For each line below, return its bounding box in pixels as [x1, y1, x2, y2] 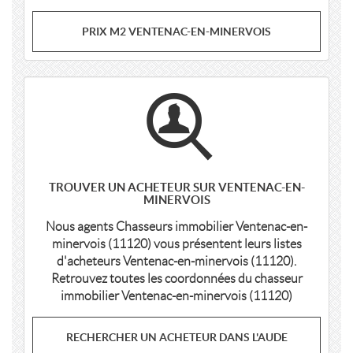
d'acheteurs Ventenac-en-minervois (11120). [57, 255, 296, 268]
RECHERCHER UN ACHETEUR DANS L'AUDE [65, 331, 288, 344]
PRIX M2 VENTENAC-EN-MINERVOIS [82, 25, 271, 38]
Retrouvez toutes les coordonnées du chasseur [50, 272, 303, 285]
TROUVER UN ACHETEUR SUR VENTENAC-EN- [48, 180, 305, 194]
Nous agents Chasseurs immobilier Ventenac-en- [46, 220, 307, 233]
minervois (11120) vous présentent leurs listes [51, 237, 302, 251]
